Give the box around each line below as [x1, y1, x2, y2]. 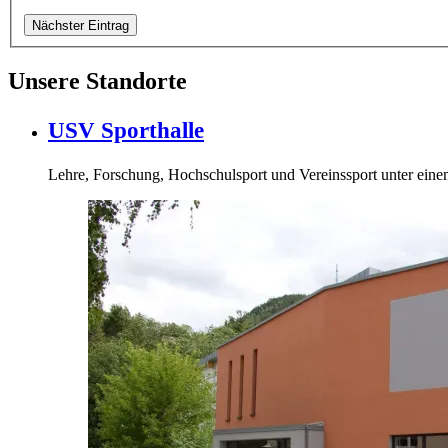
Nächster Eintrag [32, 18, 129, 34]
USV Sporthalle [48, 117, 204, 143]
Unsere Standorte [8, 68, 187, 95]
